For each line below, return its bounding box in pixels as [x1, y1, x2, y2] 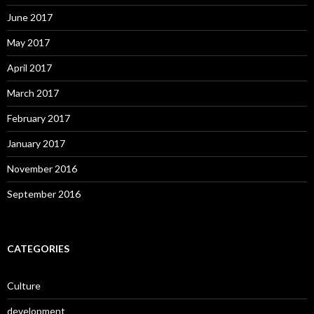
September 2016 [7, 187, 81, 200]
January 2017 [7, 137, 65, 149]
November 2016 [7, 162, 77, 175]
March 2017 [7, 86, 59, 99]
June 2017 [7, 11, 53, 23]
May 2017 [7, 36, 50, 48]
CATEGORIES [7, 242, 69, 254]
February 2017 [7, 111, 70, 124]
